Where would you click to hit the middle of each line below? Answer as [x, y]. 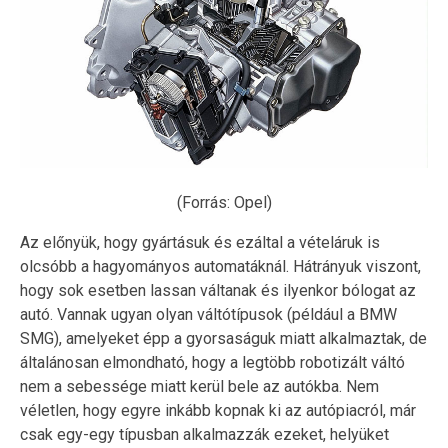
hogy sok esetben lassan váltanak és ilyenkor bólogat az [218, 290]
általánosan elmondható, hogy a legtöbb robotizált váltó [212, 362]
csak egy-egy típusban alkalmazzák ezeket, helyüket [204, 434]
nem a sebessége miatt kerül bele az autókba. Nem [199, 386]
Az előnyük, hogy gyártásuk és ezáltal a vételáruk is [200, 242]
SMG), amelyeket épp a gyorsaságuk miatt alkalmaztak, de [223, 338]
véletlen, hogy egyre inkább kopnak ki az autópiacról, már [218, 410]
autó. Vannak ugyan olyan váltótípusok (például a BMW [208, 314]
